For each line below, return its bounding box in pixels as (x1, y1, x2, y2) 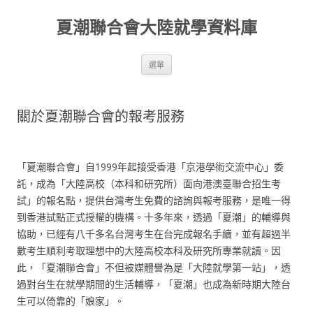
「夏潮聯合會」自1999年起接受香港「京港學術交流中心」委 (17, 160, 284, 173)
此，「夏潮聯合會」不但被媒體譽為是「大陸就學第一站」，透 (17, 261, 291, 274)
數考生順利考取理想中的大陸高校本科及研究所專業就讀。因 (17, 244, 281, 257)
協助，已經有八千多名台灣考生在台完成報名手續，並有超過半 (17, 227, 291, 240)
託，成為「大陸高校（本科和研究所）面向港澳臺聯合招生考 (17, 177, 281, 190)
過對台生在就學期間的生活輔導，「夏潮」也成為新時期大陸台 (17, 277, 291, 291)
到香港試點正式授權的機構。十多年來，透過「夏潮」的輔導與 (17, 210, 291, 224)
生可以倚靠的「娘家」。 (17, 294, 124, 307)
